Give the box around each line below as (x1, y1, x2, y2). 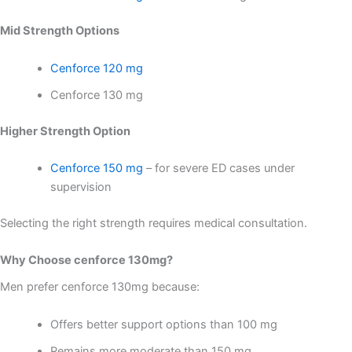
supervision (49, 179, 112, 194)
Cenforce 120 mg (49, 60, 143, 75)
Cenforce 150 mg (49, 160, 143, 175)
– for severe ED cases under (142, 160, 295, 175)
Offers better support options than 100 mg (49, 317, 277, 332)
